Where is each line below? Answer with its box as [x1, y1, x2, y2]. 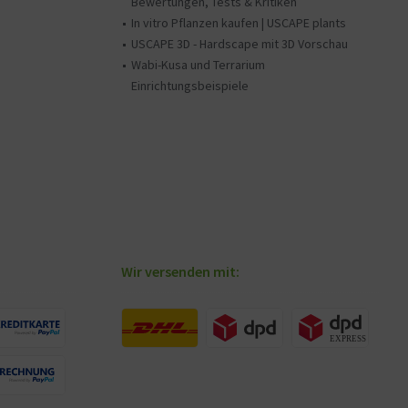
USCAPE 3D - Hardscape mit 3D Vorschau [131, 36, 348, 52]
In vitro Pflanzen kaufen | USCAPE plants [131, 15, 346, 31]
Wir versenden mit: [121, 262, 240, 280]
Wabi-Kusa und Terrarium [131, 56, 265, 73]
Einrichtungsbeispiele [131, 77, 249, 94]
